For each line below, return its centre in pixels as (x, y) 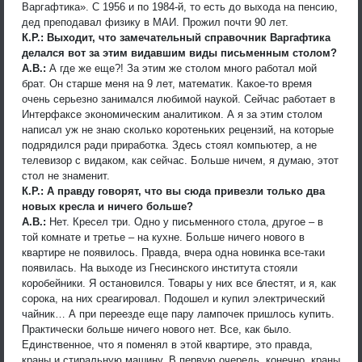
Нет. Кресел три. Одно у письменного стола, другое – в (185, 221)
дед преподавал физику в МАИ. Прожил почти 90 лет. (155, 22)
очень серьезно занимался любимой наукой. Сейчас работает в (179, 99)
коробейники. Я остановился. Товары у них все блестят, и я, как (179, 283)
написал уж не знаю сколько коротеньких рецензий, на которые (178, 129)
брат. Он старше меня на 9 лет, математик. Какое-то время (167, 83)
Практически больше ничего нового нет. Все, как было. (157, 329)
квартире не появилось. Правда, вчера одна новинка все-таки (173, 252)
